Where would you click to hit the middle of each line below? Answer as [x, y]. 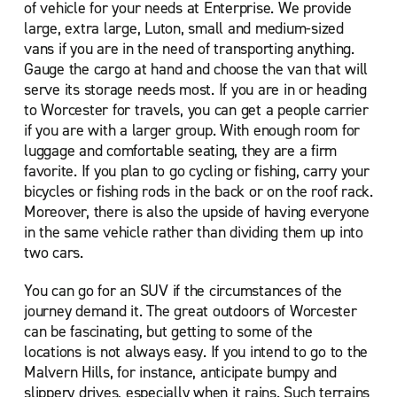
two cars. [54, 253]
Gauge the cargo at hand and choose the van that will [196, 69]
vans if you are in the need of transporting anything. [189, 49]
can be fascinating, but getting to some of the [168, 331]
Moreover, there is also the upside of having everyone [197, 212]
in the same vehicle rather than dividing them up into [194, 232]
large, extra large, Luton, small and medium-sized [184, 28]
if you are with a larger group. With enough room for [192, 130]
